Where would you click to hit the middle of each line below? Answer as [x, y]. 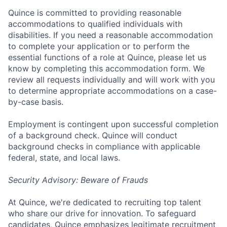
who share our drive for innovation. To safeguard [102, 213]
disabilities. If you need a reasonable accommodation [110, 35]
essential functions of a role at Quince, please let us [107, 57]
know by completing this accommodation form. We [106, 68]
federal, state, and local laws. [64, 158]
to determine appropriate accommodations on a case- [112, 91]
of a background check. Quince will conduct [93, 135]
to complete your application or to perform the [99, 46]
